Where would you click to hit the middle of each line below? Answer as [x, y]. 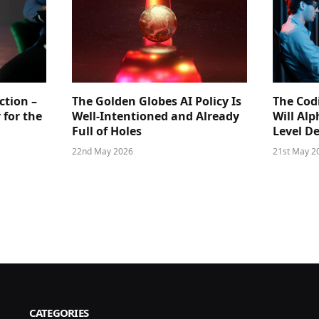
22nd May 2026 [103, 152]
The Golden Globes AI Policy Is [157, 101]
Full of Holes [107, 131]
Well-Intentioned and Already [156, 116]
